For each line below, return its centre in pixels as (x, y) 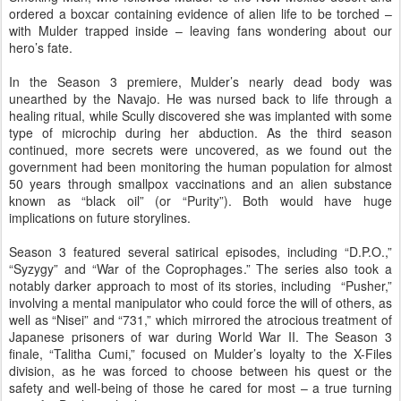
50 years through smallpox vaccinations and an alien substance (200, 183)
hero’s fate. (41, 47)
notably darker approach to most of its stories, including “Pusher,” (200, 286)
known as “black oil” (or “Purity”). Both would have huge (200, 200)
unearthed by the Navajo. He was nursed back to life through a (200, 98)
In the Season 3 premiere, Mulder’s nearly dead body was (200, 81)
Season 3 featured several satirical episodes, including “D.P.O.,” (200, 252)
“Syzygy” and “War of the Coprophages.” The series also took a (200, 269)
